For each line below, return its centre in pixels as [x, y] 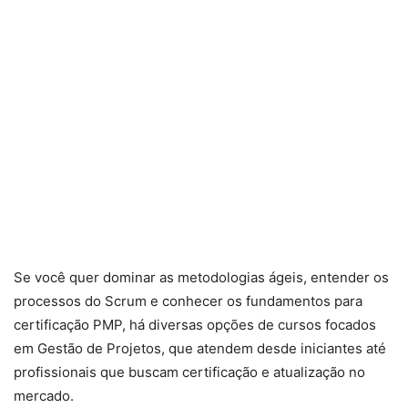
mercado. [44, 396]
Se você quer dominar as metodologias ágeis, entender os [201, 278]
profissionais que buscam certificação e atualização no [189, 372]
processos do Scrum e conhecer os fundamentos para [188, 301]
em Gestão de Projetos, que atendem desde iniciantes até [200, 349]
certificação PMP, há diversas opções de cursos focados [195, 325]
